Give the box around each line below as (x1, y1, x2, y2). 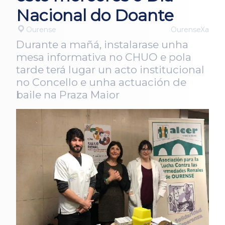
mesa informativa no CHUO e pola (16, 51, 191, 64)
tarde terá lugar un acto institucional (16, 63, 204, 76)
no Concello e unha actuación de (16, 76, 186, 89)
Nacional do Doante (16, 5, 174, 25)
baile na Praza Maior (16, 88, 120, 101)
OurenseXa (171, 25, 209, 34)
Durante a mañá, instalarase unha (16, 38, 188, 51)
